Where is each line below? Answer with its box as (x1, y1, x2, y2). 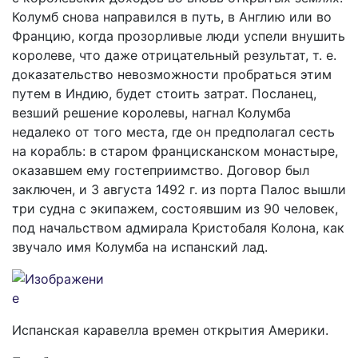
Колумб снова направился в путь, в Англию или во (12, 9, 332, 25)
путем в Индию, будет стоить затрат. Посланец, (12, 86, 316, 101)
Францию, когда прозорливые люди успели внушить (12, 28, 345, 44)
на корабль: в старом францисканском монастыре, (12, 143, 338, 159)
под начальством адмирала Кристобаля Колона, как (12, 220, 344, 236)
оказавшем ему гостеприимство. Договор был (12, 162, 309, 178)
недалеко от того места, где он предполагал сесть (12, 124, 335, 140)
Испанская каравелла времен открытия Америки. (12, 322, 328, 338)
